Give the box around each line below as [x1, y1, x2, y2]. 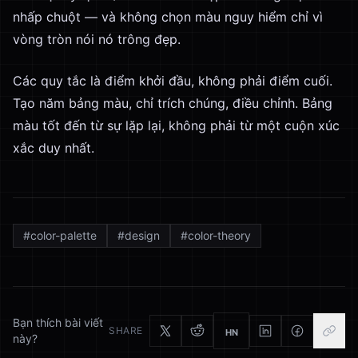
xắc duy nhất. [13, 140, 94, 156]
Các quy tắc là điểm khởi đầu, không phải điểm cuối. [13, 73, 332, 89]
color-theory [188, 229, 251, 242]
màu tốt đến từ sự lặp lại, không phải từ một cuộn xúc [13, 117, 340, 133]
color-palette [30, 229, 97, 242]
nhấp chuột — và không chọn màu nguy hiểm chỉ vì [13, 9, 323, 25]
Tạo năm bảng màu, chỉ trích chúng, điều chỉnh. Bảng [13, 95, 332, 111]
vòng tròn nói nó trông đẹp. [13, 31, 181, 47]
